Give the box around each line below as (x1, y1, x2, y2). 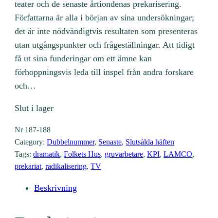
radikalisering (45, 162, 87, 170)
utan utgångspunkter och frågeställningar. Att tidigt (15, 39, 195, 50)
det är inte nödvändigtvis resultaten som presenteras (15, 26, 198, 36)
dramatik (33, 149, 60, 158)
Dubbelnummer (47, 137, 95, 146)
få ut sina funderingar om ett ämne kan (15, 53, 152, 63)
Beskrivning (34, 182, 77, 193)
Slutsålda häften (126, 137, 175, 146)
